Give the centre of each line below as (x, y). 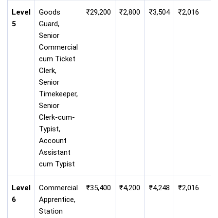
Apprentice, (57, 199)
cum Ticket (57, 59)
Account (53, 140)
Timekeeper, (58, 94)
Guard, (49, 24)
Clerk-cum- (57, 117)
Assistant (55, 152)
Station (51, 211)
